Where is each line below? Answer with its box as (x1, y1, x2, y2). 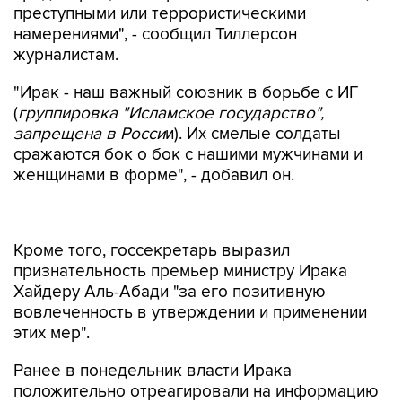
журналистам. (13, 45, 118, 66)
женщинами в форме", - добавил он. (13, 165, 294, 186)
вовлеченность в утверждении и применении (13, 265, 367, 285)
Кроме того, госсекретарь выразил (13, 203, 290, 223)
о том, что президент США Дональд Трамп (13, 364, 345, 385)
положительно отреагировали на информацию (13, 344, 379, 364)
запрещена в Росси (13, 124, 165, 144)
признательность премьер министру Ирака (13, 223, 347, 244)
